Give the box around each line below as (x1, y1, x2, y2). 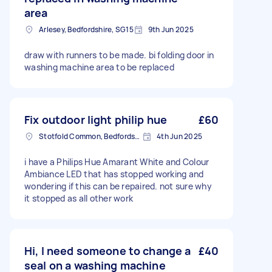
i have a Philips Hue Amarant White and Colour (24, 156, 209, 168)
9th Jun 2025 (148, 24, 194, 35)
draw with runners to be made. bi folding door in (24, 49, 214, 61)
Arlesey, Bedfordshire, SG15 (39, 24, 134, 35)
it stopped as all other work (24, 192, 133, 204)
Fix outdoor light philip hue (24, 112, 168, 127)
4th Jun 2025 (157, 131, 202, 141)
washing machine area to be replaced (24, 61, 174, 73)
